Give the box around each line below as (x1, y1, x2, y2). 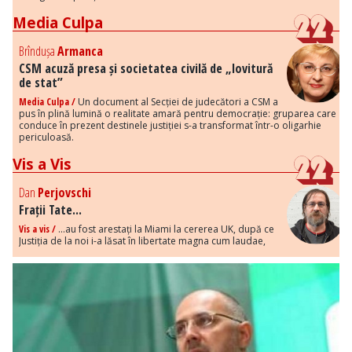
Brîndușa (19, 42, 57, 60)
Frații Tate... (19, 201, 82, 219)
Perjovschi (38, 184, 91, 202)
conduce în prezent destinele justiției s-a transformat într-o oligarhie (19, 119, 321, 133)
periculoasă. (19, 130, 74, 145)
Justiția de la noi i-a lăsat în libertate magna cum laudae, (19, 234, 266, 248)
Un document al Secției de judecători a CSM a (75, 95, 278, 109)
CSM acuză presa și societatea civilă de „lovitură (19, 60, 273, 78)
